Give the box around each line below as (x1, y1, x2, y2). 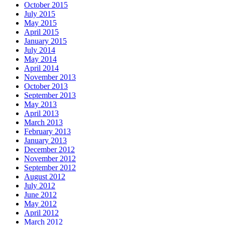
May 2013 (24, 100, 57, 109)
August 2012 (24, 172, 65, 181)
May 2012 (24, 199, 57, 208)
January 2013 (24, 136, 67, 145)
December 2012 (24, 145, 75, 154)
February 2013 (24, 127, 71, 136)
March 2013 (24, 118, 63, 127)
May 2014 (24, 55, 57, 64)
